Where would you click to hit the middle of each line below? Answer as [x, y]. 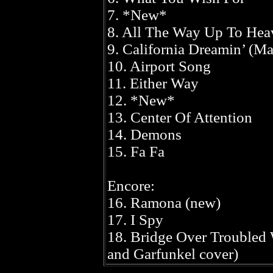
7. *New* [137, 15]
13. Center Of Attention [180, 117]
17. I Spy [135, 220]
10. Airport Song [159, 66]
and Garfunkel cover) [173, 254]
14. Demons [144, 134]
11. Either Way [153, 83]
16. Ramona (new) [164, 203]
